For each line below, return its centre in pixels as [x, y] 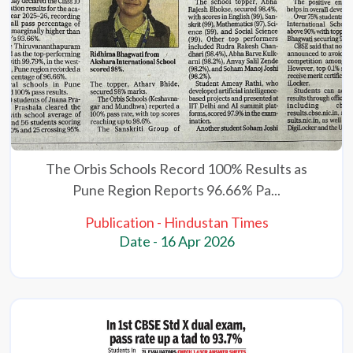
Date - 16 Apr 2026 [176, 242]
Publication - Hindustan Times [176, 223]
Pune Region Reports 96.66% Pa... [176, 190]
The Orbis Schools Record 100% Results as [176, 169]
